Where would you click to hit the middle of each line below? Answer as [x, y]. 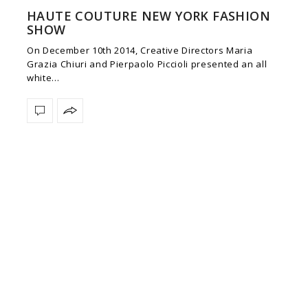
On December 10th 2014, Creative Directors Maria [140, 50]
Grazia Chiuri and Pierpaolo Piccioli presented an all [147, 64]
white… [43, 77]
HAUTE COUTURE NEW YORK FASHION [148, 15]
